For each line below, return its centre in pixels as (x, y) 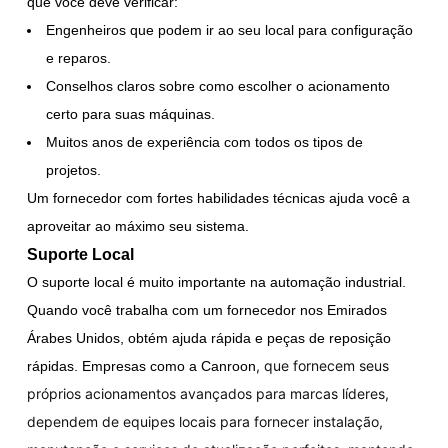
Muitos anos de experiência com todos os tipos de (205, 141)
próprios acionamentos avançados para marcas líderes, (208, 393)
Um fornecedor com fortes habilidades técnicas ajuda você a (219, 197)
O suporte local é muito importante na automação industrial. (217, 281)
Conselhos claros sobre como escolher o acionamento (218, 85)
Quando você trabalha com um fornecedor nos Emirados (207, 309)
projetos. (74, 169)
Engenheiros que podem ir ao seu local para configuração (230, 29)
